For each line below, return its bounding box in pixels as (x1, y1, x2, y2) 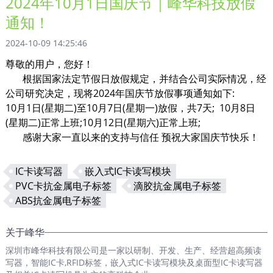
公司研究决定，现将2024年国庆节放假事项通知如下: (5, 87, 235, 100)
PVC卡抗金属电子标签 (15, 179, 112, 193)
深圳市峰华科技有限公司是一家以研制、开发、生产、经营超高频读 (5, 244, 261, 256)
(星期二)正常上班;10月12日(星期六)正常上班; (5, 116, 200, 129)
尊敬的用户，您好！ (5, 57, 93, 71)
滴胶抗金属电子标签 (133, 179, 221, 193)
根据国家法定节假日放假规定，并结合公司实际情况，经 (5, 72, 266, 85)
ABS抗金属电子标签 (15, 194, 101, 207)
